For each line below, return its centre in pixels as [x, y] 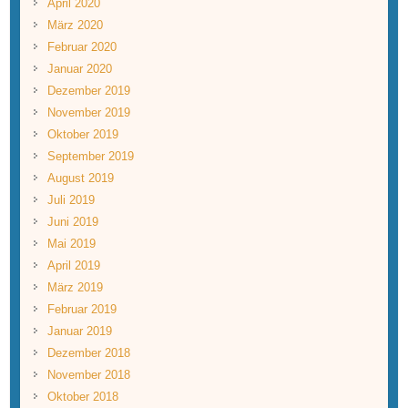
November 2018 [88, 374]
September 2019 [90, 156]
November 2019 [88, 112]
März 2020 [75, 25]
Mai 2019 [71, 243]
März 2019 [75, 287]
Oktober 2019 [82, 134]
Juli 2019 [71, 199]
